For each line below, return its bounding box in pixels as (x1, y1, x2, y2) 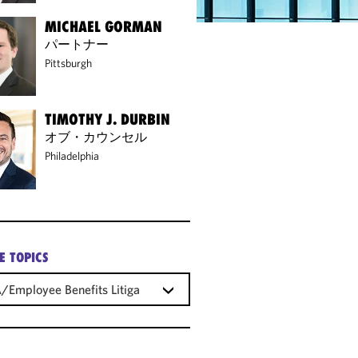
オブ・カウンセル (45, 129, 148, 145)
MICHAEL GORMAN (45, 17, 163, 35)
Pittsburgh (45, 55, 93, 70)
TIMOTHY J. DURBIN (45, 110, 171, 129)
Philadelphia (45, 149, 100, 164)
